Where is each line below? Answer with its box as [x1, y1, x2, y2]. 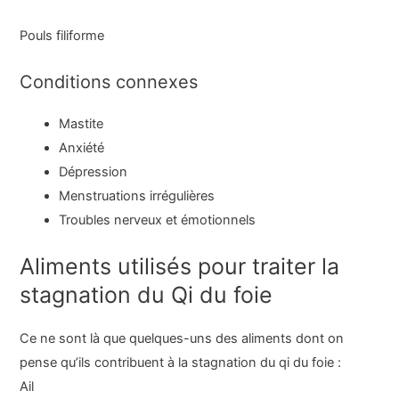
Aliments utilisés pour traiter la [20, 252, 340, 280]
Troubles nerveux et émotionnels [59, 211, 256, 228]
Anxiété [59, 139, 105, 156]
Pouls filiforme [20, 28, 105, 45]
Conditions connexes [20, 70, 199, 93]
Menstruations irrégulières [59, 187, 216, 204]
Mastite [59, 115, 104, 132]
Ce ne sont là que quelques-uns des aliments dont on [20, 330, 345, 346]
